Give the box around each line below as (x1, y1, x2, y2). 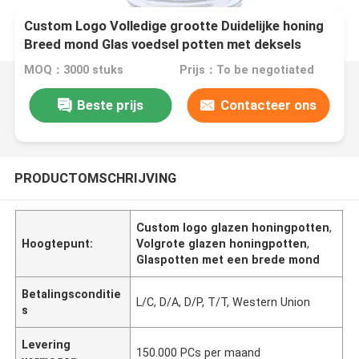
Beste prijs (76, 96, 143, 113)
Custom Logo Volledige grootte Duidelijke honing (24, 18, 325, 34)
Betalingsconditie (22, 287, 122, 301)
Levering (22, 337, 71, 351)
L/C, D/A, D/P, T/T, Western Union (136, 295, 311, 309)
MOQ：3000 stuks (24, 63, 124, 77)
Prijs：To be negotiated (179, 63, 314, 77)
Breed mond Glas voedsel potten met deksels (24, 36, 302, 53)
